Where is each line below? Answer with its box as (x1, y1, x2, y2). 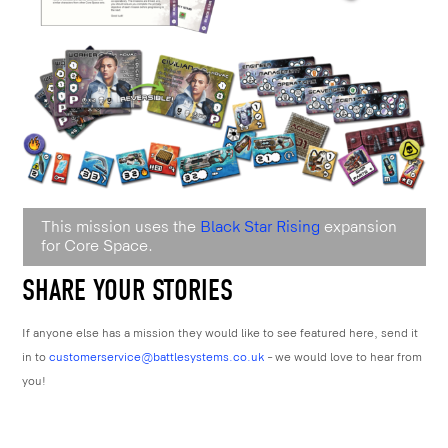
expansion (320, 217, 397, 237)
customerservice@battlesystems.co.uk (49, 349, 265, 365)
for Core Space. (41, 236, 153, 256)
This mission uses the (41, 217, 196, 237)
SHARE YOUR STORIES (22, 272, 234, 308)
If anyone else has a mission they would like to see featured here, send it (22, 325, 419, 341)
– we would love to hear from (264, 349, 423, 365)
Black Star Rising (196, 217, 320, 237)
